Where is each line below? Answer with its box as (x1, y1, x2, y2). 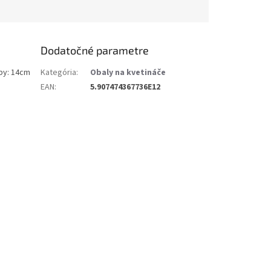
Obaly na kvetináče (90, 66, 166, 79)
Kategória (41, 66, 77, 79)
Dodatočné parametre (41, 43, 149, 57)
